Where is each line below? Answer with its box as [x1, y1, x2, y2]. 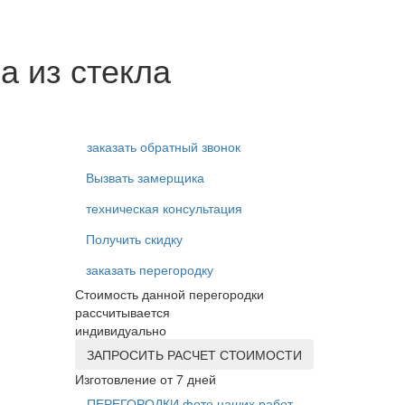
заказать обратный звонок [87, 137, 241, 155]
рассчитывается [75, 302, 171, 321]
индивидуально [75, 320, 167, 339]
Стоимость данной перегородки [75, 284, 265, 303]
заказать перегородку [86, 259, 214, 278]
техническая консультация [86, 198, 243, 217]
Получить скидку [86, 229, 184, 248]
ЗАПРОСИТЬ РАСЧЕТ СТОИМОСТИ [87, 344, 303, 363]
